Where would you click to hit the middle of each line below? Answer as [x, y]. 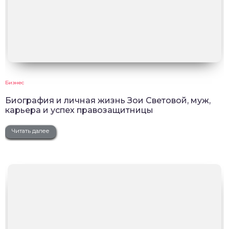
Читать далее [31, 131]
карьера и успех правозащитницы [79, 110]
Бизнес [15, 82]
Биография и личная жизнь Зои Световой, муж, [108, 100]
